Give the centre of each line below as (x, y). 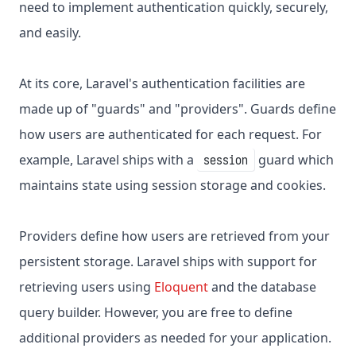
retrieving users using (87, 287)
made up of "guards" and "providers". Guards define (178, 109)
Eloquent (181, 287)
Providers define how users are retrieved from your (174, 236)
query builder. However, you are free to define (156, 313)
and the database (262, 287)
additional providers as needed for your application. (175, 338)
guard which (294, 160)
